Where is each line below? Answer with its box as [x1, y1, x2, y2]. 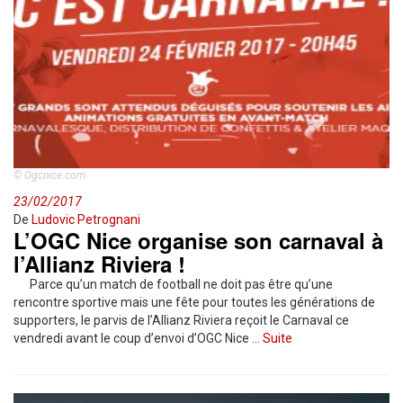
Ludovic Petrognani [31, 212, 140, 227]
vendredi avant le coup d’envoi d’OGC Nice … [13, 331, 263, 345]
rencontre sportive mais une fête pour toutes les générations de [13, 295, 375, 309]
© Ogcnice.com [13, 169, 85, 182]
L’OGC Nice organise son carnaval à [13, 225, 383, 255]
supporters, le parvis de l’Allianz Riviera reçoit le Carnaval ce [13, 313, 349, 327]
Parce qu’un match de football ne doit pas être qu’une [13, 277, 333, 291]
